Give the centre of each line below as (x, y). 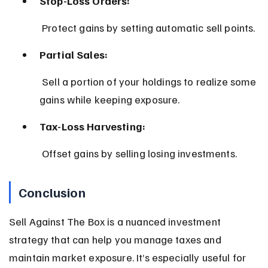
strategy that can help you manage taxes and (116, 239)
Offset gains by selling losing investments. (139, 153)
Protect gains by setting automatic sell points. (149, 27)
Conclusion (52, 192)
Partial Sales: (74, 54)
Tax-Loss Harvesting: (92, 126)
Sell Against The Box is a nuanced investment (116, 221)
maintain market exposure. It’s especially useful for (129, 257)
